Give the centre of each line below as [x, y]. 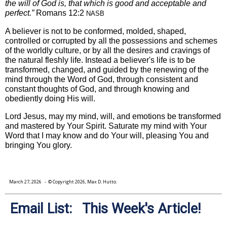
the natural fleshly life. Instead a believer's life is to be [100, 60]
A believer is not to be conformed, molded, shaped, [96, 31]
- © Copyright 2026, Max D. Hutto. [80, 181]
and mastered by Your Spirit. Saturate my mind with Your [106, 126]
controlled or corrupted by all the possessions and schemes [111, 41]
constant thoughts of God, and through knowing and [97, 89]
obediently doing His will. [50, 98]
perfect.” [21, 13]
